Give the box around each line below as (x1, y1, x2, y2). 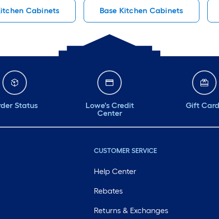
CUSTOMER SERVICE (93, 147, 157, 155)
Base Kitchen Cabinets (99, 6, 183, 15)
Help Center (93, 167, 136, 176)
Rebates (93, 186, 123, 196)
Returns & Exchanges (93, 206, 168, 215)
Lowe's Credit (85, 101, 134, 110)
